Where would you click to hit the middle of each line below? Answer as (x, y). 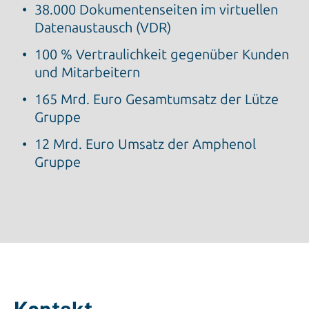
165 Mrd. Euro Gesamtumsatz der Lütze (157, 100)
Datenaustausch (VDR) (103, 28)
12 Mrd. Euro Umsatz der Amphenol (145, 144)
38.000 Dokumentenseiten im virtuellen (156, 10)
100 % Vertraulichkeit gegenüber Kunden (162, 55)
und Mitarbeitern (87, 73)
